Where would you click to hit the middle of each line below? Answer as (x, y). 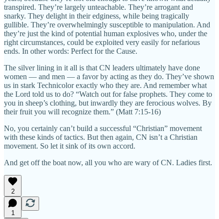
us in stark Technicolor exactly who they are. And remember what (105, 85)
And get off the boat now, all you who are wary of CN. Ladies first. (108, 162)
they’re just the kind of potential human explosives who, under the (106, 33)
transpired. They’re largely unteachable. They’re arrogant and (99, 7)
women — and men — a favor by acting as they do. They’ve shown (109, 76)
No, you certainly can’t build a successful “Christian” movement (103, 128)
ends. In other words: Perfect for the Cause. (71, 51)
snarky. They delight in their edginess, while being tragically (97, 16)
